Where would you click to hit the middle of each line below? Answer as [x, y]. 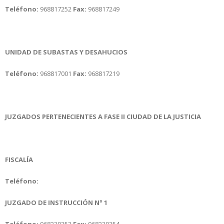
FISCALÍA [19, 159]
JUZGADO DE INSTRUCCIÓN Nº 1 [56, 202]
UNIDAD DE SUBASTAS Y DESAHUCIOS [66, 52]
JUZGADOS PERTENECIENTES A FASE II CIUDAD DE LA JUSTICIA [103, 116]
